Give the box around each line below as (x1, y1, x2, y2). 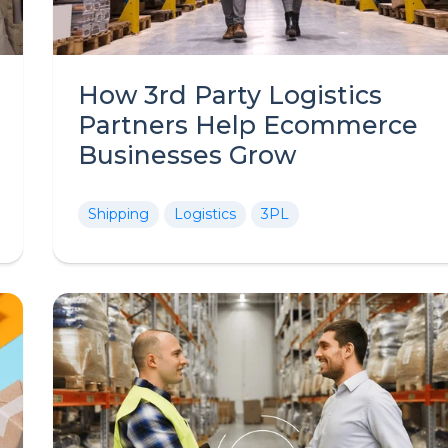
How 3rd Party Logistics (78, 80, 382, 110)
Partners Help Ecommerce (78, 110, 418, 140)
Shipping (88, 205, 149, 223)
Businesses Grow (78, 140, 296, 170)
